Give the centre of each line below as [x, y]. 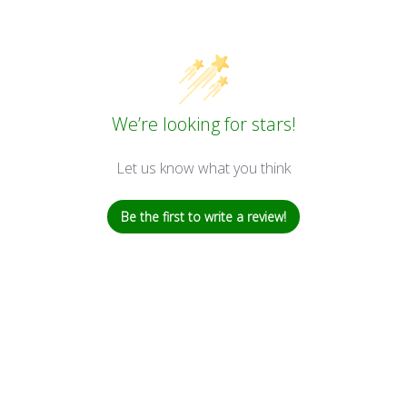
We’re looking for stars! [203, 124]
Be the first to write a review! [203, 217]
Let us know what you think [203, 168]
